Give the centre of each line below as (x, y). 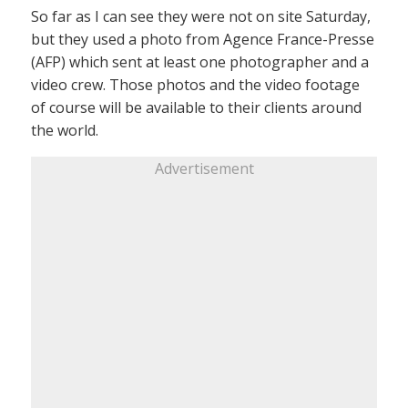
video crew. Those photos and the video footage (195, 84)
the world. (65, 130)
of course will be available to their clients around (196, 107)
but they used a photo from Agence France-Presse (203, 39)
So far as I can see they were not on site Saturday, (201, 16)
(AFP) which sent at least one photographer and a (200, 61)
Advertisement (204, 168)
